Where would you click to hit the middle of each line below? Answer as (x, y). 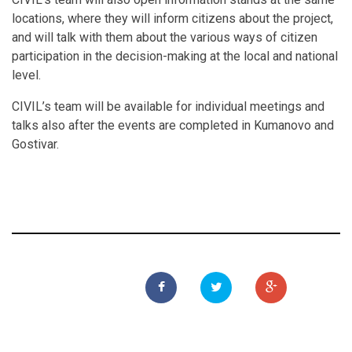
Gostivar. (35, 145)
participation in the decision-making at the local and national (175, 57)
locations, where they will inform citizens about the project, (172, 19)
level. (26, 75)
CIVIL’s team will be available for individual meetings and (168, 107)
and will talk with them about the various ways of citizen (165, 38)
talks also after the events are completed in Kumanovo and (173, 126)
